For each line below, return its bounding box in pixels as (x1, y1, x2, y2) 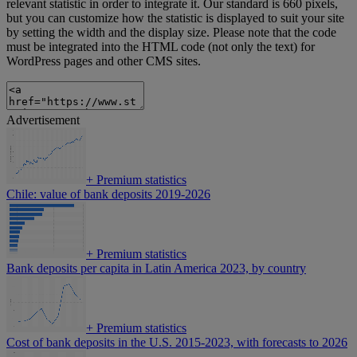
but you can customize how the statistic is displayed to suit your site (6, 11, 344, 25)
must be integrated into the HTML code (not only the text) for (6, 40, 315, 54)
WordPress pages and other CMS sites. (6, 54, 201, 69)
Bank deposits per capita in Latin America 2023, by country (6, 261, 306, 276)
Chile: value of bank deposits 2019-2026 (6, 187, 210, 202)
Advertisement (6, 113, 80, 127)
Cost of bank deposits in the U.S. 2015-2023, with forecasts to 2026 (6, 335, 347, 350)
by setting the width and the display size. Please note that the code (6, 25, 336, 40)
